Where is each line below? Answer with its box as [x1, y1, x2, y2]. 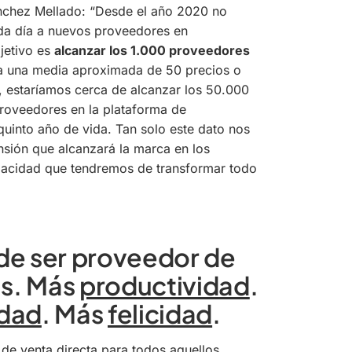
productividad [79, 269, 250, 301]
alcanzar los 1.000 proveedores [54, 42, 250, 58]
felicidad [108, 297, 213, 329]
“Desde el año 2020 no [90, 2, 227, 19]
